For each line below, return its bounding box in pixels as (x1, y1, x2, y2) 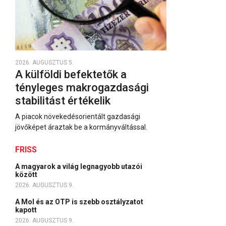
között (15, 171, 39, 179)
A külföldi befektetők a (15, 68, 127, 81)
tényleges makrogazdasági (15, 81, 149, 94)
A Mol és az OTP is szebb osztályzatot (15, 198, 143, 206)
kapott (15, 206, 38, 214)
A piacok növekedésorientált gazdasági (15, 112, 140, 121)
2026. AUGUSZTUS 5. (15, 59, 74, 66)
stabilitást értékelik (15, 94, 113, 107)
